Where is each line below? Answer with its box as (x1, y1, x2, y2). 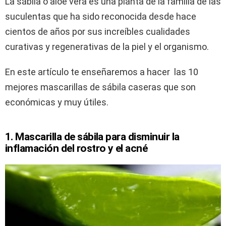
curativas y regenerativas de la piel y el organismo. (5, 41, 209, 52)
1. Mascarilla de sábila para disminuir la (5, 131, 180, 143)
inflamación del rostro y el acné (5, 142, 148, 154)
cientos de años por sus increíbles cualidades (5, 26, 190, 37)
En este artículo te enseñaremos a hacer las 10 (5, 67, 198, 77)
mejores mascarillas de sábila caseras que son (5, 82, 196, 92)
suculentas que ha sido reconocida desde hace (5, 11, 196, 22)
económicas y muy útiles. (5, 97, 108, 107)
